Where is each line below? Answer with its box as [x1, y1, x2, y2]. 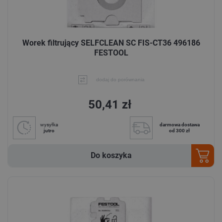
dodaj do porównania [96, 76, 145, 82]
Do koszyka [90, 150, 132, 160]
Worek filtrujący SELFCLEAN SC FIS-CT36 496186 [22, 38, 200, 48]
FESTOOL [94, 48, 128, 57]
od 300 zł [169, 127, 190, 133]
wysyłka [40, 121, 58, 127]
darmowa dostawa [159, 121, 200, 127]
